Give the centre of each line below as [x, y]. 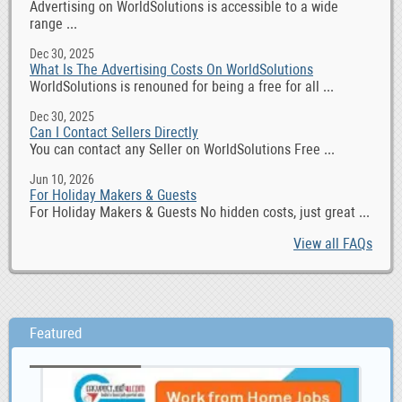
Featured [56, 333]
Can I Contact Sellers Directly [114, 133]
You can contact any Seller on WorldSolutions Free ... [182, 150]
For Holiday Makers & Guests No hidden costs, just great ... [200, 213]
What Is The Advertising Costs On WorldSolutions [171, 70]
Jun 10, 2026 [62, 180]
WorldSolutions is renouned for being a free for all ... [182, 87]
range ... [53, 24]
